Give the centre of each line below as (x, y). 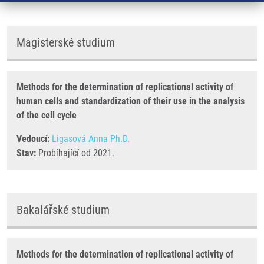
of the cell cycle (47, 115)
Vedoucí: (33, 139)
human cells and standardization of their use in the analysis (131, 101)
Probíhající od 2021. (75, 153)
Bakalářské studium (63, 210)
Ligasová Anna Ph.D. (91, 139)
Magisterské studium (66, 42)
